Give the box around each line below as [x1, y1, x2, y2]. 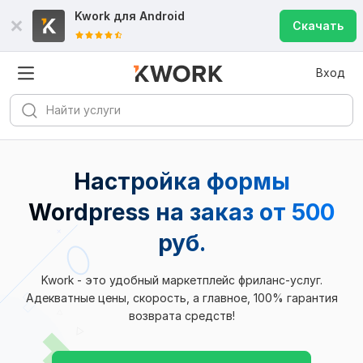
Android [139, 9, 185, 23]
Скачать [293, 19, 344, 32]
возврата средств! [128, 309, 235, 322]
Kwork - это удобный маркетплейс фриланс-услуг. [41, 273, 322, 287]
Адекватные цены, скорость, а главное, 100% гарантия [25, 291, 338, 305]
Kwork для [75, 9, 139, 23]
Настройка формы [73, 168, 290, 195]
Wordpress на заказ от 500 [28, 199, 335, 226]
